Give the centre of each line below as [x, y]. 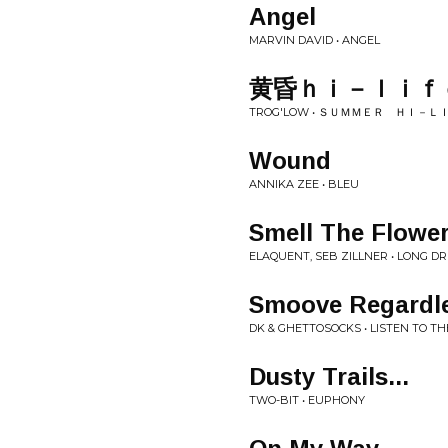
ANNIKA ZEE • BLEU [304, 184]
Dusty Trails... [329, 376]
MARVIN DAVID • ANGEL [314, 40]
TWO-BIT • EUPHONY [307, 400]
